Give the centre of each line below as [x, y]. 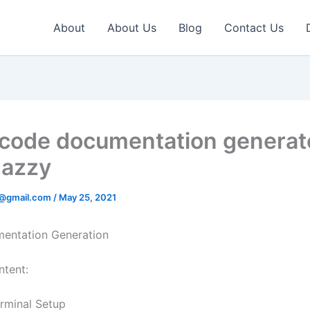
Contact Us [254, 28]
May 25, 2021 [88, 197]
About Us [132, 28]
